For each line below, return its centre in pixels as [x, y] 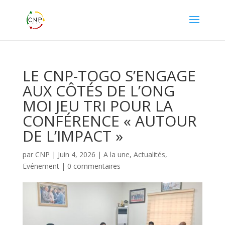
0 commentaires [94, 166]
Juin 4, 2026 [76, 154]
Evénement [41, 166]
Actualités [149, 154]
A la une [116, 154]
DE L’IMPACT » [73, 136]
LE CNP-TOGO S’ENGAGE [109, 76]
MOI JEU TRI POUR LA [97, 106]
